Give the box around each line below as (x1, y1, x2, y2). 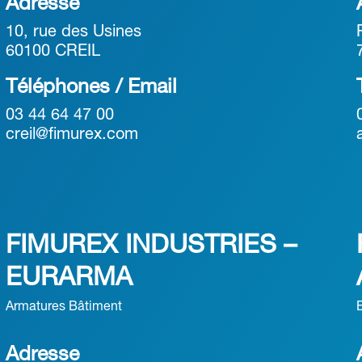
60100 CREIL (5, 44, 100, 59)
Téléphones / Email (5, 78, 177, 97)
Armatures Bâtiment (5, 301, 122, 313)
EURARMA (5, 267, 133, 290)
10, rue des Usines (5, 25, 141, 40)
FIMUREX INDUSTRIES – (5, 234, 297, 258)
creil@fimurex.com (5, 128, 138, 142)
